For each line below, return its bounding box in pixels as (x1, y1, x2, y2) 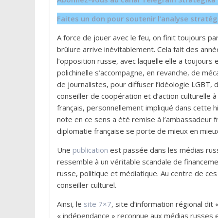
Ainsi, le (57, 199, 84, 209)
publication (73, 145, 108, 155)
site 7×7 (84, 199, 111, 209)
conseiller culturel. (57, 180, 116, 190)
